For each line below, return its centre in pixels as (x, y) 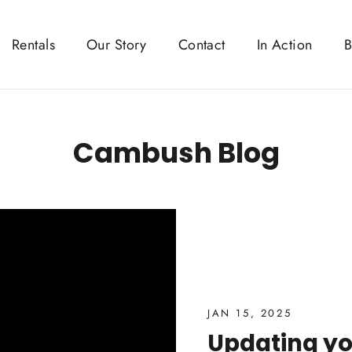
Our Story (116, 44)
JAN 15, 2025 (250, 313)
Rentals (33, 44)
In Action (284, 44)
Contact (202, 44)
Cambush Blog (176, 153)
